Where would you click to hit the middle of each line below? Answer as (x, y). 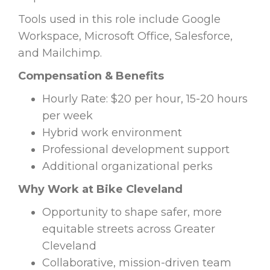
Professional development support (136, 150)
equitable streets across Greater (129, 229)
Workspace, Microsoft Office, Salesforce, (125, 36)
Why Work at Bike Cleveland (100, 190)
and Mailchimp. (60, 53)
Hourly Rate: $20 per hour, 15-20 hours (145, 99)
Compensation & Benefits (91, 76)
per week (67, 116)
